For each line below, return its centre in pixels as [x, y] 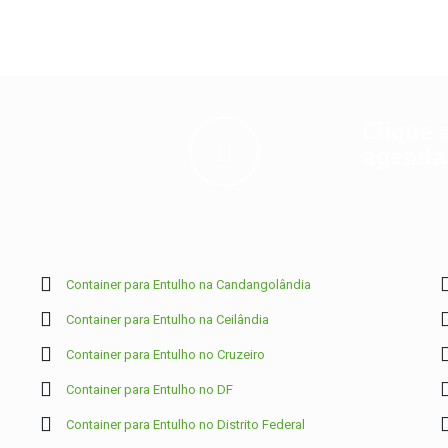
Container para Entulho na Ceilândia [167, 319]
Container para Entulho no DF [149, 389]
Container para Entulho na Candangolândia [188, 284]
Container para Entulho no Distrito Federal [185, 424]
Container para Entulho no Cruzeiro [165, 354]
